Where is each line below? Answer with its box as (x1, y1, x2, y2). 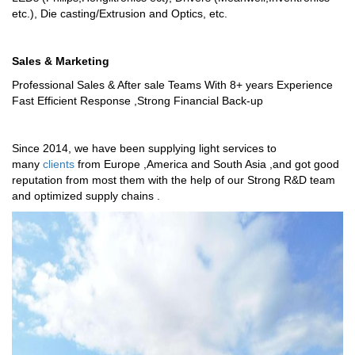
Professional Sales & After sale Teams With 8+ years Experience (12, 78, 333, 91)
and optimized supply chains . (12, 189, 160, 202)
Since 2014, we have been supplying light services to (12, 142, 277, 155)
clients (43, 158, 74, 170)
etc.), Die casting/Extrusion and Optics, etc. (12, 7, 227, 20)
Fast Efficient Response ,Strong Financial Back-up (12, 94, 263, 107)
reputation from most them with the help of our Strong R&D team (12, 174, 335, 186)
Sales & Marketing (12, 55, 109, 67)
